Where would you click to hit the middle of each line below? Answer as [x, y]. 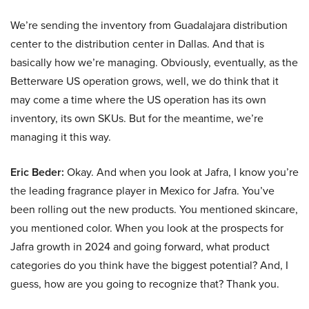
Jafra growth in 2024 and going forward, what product [140, 247]
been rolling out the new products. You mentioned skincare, [154, 210]
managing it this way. [61, 137]
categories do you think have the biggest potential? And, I [149, 266]
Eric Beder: [37, 172]
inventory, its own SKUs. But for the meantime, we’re [137, 119]
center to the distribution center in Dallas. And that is [137, 44]
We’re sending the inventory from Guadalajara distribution [149, 26]
